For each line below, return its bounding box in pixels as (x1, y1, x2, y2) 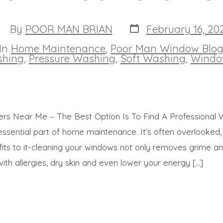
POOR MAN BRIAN (25, 22, 112, 35)
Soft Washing (120, 51, 186, 65)
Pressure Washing (29, 51, 115, 65)
